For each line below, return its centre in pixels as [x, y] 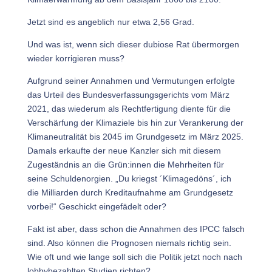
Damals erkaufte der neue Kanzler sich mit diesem [124, 151]
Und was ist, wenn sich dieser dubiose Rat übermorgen [133, 44]
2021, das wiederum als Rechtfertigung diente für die [129, 109]
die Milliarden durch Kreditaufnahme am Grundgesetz [130, 192]
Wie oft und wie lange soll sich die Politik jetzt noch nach [134, 257]
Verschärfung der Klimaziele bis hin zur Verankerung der [135, 123]
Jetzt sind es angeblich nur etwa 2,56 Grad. [110, 22]
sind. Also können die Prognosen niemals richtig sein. [129, 243]
